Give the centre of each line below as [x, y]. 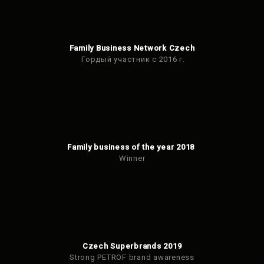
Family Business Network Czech [132, 48]
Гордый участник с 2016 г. [132, 59]
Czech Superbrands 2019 [132, 246]
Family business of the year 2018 [132, 147]
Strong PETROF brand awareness [132, 257]
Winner [132, 158]
